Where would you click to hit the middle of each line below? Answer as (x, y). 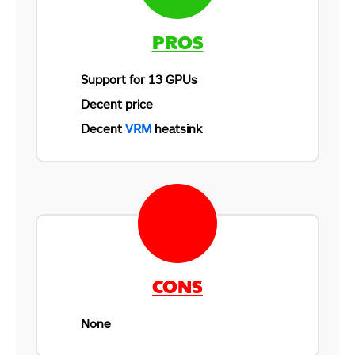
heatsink (177, 128)
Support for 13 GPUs (139, 79)
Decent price (117, 103)
